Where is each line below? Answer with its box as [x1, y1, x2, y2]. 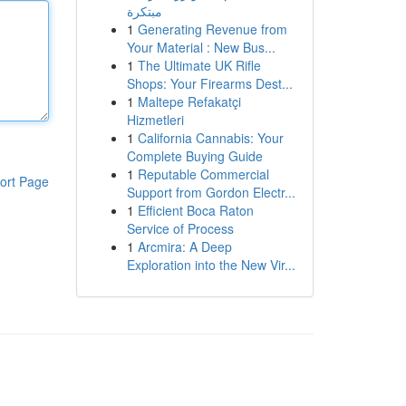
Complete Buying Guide [126, 147, 263, 165]
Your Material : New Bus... [126, 38, 275, 56]
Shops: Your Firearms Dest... [126, 74, 293, 92]
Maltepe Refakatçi [137, 92, 241, 111]
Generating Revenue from [137, 20, 287, 38]
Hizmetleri [126, 111, 184, 129]
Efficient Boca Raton [137, 201, 254, 219]
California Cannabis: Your [137, 129, 284, 147]
